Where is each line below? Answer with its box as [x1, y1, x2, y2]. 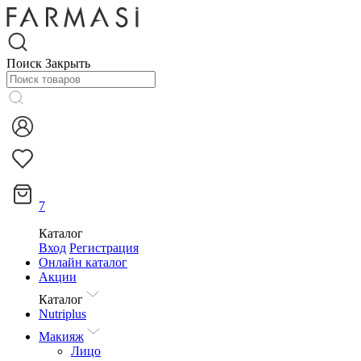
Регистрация [69, 241, 139, 255]
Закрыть [45, 56, 90, 70]
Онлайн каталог [39, 255, 127, 269]
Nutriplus [39, 307, 86, 321]
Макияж [39, 330, 84, 343]
